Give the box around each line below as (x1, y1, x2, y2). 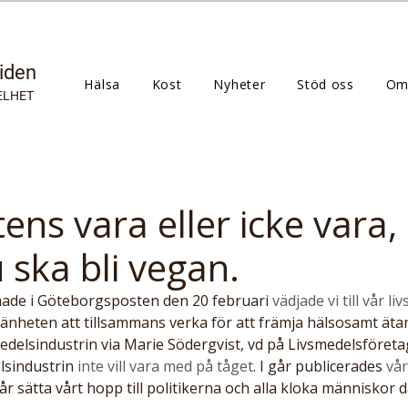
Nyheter (213, 76, 266, 93)
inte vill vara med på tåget (74, 356, 253, 376)
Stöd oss (297, 76, 354, 93)
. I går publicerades (253, 356, 382, 376)
